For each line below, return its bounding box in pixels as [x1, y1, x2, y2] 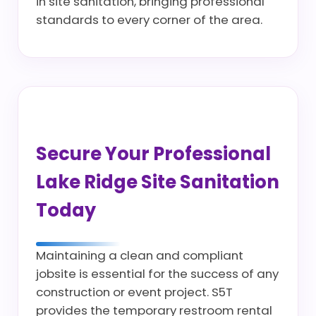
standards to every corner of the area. [36, 11, 262, 28]
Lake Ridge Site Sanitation [36, 169, 279, 195]
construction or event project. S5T [36, 284, 233, 300]
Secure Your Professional [36, 141, 271, 166]
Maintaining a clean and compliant [36, 247, 243, 264]
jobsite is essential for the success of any [36, 265, 279, 282]
